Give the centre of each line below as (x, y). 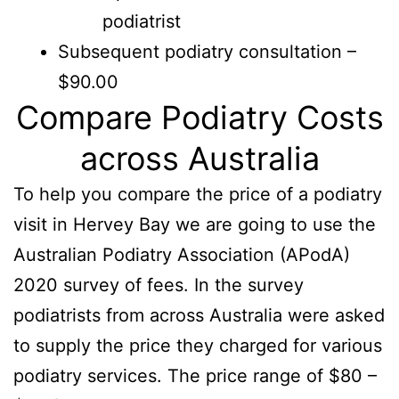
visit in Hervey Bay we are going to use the (195, 224)
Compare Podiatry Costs (199, 117)
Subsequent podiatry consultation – (207, 51)
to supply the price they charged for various (198, 345)
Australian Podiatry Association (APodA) (182, 254)
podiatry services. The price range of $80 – (195, 375)
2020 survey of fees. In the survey (159, 285)
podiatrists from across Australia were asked (199, 315)
